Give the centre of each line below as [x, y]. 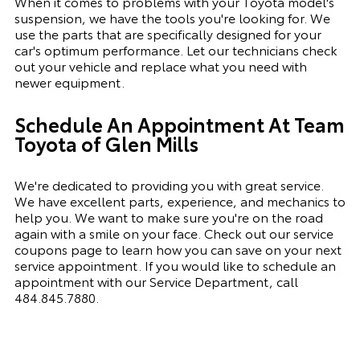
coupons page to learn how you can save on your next [178, 249]
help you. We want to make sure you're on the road [168, 217]
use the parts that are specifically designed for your [168, 33]
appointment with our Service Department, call [156, 281]
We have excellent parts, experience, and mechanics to [180, 200]
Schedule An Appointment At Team [179, 124]
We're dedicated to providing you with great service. [169, 184]
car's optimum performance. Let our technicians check [176, 49]
